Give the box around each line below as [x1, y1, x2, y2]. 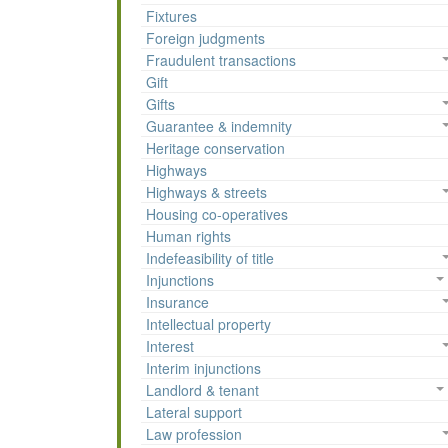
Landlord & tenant [146, 380, 259, 401]
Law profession [146, 424, 242, 445]
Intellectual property [146, 314, 271, 335]
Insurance [146, 292, 209, 313]
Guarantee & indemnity [146, 116, 292, 137]
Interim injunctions [146, 358, 261, 379]
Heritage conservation [146, 138, 285, 159]
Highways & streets [146, 182, 267, 203]
